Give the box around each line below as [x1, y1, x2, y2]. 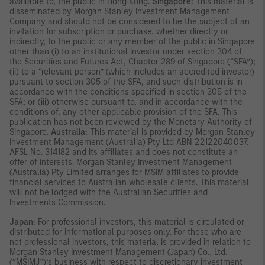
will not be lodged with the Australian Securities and [9, 188, 208, 198]
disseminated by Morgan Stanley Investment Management [9, 7, 230, 17]
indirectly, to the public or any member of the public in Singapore [9, 37, 255, 47]
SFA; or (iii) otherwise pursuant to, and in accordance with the [9, 97, 243, 108]
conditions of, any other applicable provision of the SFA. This [9, 107, 237, 118]
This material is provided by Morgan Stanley [88, 127, 255, 138]
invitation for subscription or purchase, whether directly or [9, 27, 228, 37]
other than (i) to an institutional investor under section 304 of [9, 47, 242, 57]
